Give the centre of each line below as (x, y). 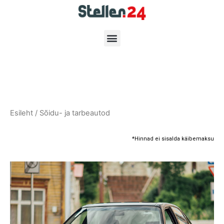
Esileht (21, 113)
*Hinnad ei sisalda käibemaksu (173, 138)
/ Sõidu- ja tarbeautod (71, 113)
